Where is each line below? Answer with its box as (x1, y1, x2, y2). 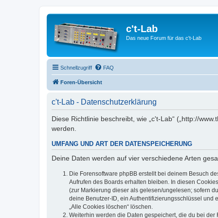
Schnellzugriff (60, 65, 92, 71)
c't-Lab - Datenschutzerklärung (52, 98, 157, 106)
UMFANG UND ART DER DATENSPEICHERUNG (52, 141, 192, 148)
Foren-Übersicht (60, 79, 102, 85)
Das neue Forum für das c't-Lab (126, 35, 201, 41)
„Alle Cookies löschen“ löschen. (69, 203, 153, 211)
